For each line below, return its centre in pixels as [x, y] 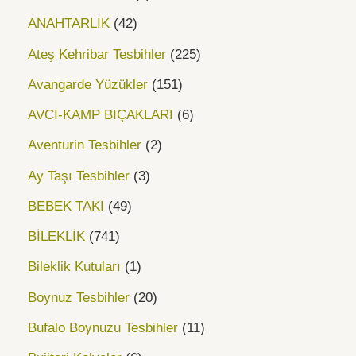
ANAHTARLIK [69, 24]
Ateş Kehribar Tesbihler [97, 54]
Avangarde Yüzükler [88, 84]
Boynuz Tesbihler [79, 297]
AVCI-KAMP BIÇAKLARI [101, 115]
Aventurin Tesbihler [85, 145]
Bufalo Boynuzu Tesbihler [103, 327]
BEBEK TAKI [66, 206]
